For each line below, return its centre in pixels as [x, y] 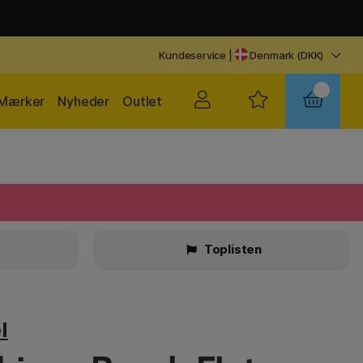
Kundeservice [193, 55]
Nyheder [84, 101]
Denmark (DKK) [286, 55]
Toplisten [232, 249]
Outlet [142, 101]
